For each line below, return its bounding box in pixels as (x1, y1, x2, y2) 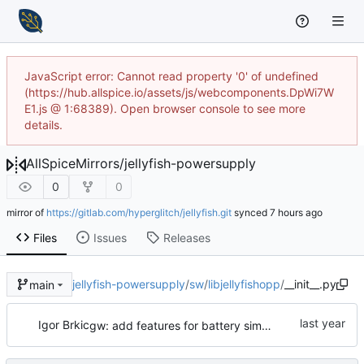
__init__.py (284, 277, 336, 292)
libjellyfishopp (207, 277, 280, 292)
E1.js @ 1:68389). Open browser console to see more (24, 101, 305, 115)
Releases (162, 230, 210, 245)
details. (24, 117, 63, 132)
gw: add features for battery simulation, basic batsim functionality (262, 318, 271, 332)
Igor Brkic (38, 318, 89, 332)
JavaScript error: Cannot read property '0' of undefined (24, 68, 318, 83)
